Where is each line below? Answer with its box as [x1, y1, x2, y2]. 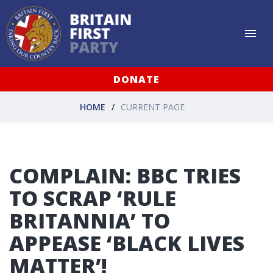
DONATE [113, 73, 160, 86]
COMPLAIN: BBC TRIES [9, 161, 241, 190]
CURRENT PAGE [120, 101, 185, 113]
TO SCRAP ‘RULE [9, 184, 176, 212]
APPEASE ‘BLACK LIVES [9, 229, 244, 257]
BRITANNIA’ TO [9, 207, 170, 235]
